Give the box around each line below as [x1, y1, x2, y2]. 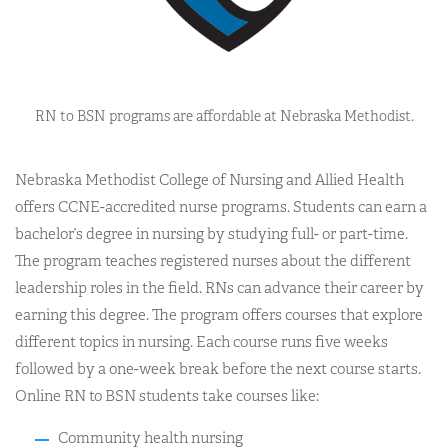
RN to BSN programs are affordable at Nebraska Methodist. [34, 107, 414, 125]
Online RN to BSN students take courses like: [15, 386, 319, 405]
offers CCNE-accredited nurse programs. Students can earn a [15, 197, 427, 216]
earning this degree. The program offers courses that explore [15, 305, 423, 324]
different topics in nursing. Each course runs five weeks [15, 332, 388, 351]
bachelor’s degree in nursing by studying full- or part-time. [15, 224, 408, 243]
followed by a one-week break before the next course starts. [15, 359, 421, 378]
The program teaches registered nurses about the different [15, 251, 411, 270]
